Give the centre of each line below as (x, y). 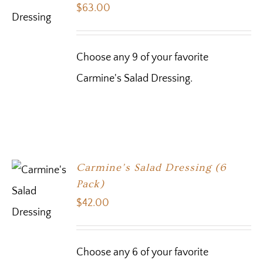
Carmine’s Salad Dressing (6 (151, 168)
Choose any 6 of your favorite (143, 253)
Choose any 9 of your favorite (143, 58)
